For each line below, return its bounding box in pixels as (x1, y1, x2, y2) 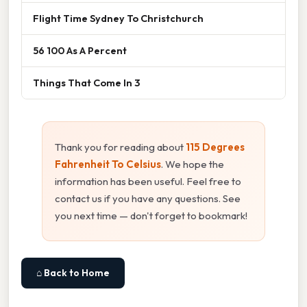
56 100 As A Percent (33, 43, 127, 57)
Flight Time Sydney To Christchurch (33, 11, 204, 25)
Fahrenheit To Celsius (55, 157, 161, 171)
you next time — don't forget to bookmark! (55, 208, 247, 222)
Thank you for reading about (55, 140, 186, 153)
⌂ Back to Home (36, 266, 110, 279)
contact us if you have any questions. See (55, 191, 241, 205)
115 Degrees (186, 140, 245, 153)
